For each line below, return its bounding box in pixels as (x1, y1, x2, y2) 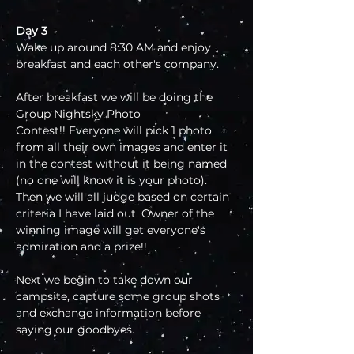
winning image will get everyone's (16, 223, 209, 238)
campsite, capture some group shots (16, 289, 223, 304)
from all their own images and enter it (16, 140, 231, 155)
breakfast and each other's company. (16, 57, 219, 72)
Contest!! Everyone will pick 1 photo (16, 123, 215, 138)
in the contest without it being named (16, 156, 230, 171)
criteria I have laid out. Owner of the (16, 206, 217, 221)
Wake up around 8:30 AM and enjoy (16, 40, 214, 55)
